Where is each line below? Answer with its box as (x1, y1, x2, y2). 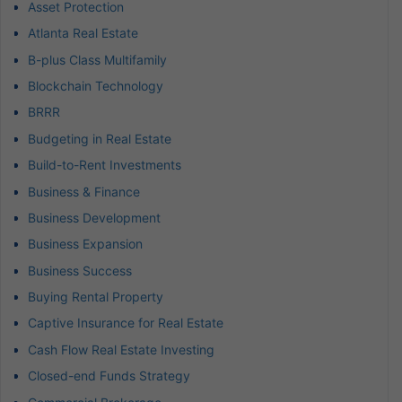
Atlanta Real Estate (28, 25, 138, 41)
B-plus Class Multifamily (28, 51, 167, 67)
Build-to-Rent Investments (28, 157, 181, 173)
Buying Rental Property (28, 289, 163, 305)
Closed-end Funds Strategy (28, 368, 190, 384)
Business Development (28, 209, 161, 225)
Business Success (28, 262, 132, 278)
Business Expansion (28, 236, 143, 252)
